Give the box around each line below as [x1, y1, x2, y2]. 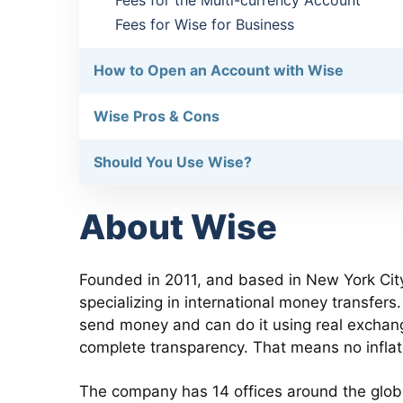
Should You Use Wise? [94, 153, 252, 171]
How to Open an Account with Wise [94, 61, 344, 79]
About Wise [79, 206, 277, 247]
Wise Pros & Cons [94, 107, 219, 125]
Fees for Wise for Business [115, 15, 294, 33]
